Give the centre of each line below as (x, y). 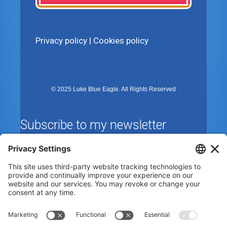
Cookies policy (121, 40)
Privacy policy (61, 40)
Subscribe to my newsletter (93, 125)
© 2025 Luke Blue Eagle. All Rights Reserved (113, 89)
